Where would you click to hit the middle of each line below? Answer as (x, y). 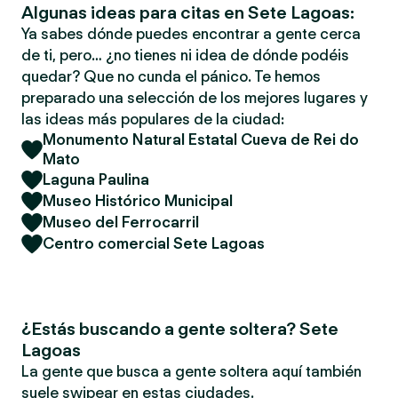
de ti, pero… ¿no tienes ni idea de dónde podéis (185, 55)
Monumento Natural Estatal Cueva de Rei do (201, 139)
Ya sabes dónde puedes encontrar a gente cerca (191, 34)
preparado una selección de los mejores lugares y (195, 98)
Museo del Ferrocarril (121, 222)
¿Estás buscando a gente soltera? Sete (180, 329)
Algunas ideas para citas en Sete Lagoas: (188, 12)
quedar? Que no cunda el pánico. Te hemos (171, 76)
